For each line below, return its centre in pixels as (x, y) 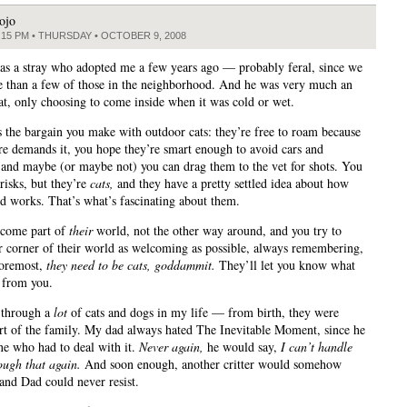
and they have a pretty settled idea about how (231, 184)
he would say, (242, 347)
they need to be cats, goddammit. (131, 265)
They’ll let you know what (285, 265)
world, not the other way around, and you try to (217, 231)
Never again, (171, 347)
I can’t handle (317, 347)
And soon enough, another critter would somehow (211, 364)
